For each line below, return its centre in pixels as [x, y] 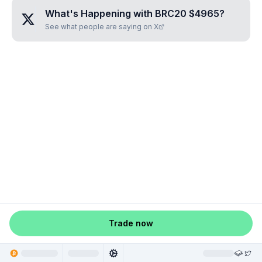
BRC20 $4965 [187, 13]
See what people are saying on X [102, 27]
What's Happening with [100, 13]
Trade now [131, 223]
